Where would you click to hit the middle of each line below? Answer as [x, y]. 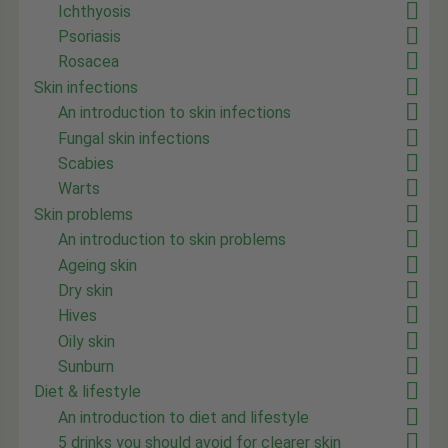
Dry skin [86, 290]
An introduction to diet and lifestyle [184, 417]
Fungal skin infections [134, 138]
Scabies [86, 163]
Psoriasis [90, 37]
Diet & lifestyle [88, 392]
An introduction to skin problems [172, 240]
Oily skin [87, 341]
